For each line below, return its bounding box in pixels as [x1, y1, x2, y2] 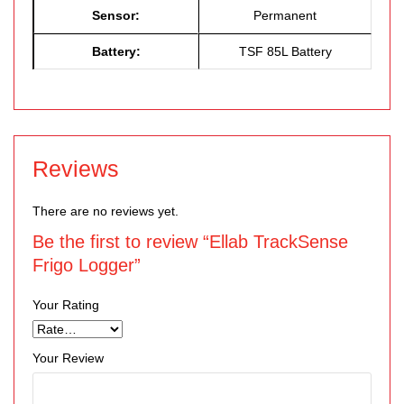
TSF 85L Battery [238, 43, 332, 59]
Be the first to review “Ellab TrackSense [32, 231, 348, 252]
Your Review [32, 350, 104, 365]
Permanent [253, 7, 317, 23]
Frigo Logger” [32, 254, 141, 275]
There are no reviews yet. [32, 203, 179, 218]
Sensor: [92, 7, 140, 23]
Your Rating [32, 297, 99, 312]
